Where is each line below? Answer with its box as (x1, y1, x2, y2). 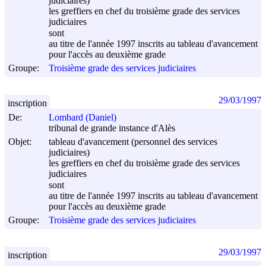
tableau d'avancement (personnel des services (49, 136, 217, 147)
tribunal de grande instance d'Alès (49, 123, 175, 134)
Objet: (8, 136, 31, 147)
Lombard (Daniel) (49, 112, 116, 123)
